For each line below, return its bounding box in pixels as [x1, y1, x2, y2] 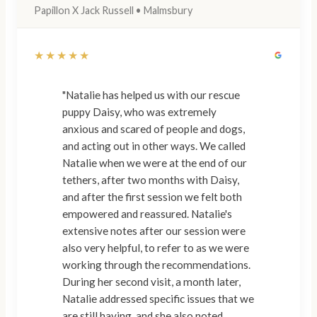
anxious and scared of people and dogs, [62, 122, 245, 136]
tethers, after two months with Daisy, [62, 173, 239, 187]
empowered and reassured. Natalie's [62, 207, 232, 221]
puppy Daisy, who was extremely [62, 105, 217, 119]
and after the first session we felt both [62, 190, 242, 204]
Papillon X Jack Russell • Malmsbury [34, 4, 192, 17]
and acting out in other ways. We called [62, 139, 246, 153]
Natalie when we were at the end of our [62, 156, 247, 170]
